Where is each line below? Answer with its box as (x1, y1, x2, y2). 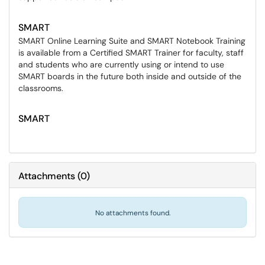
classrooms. (18, 83, 63, 93)
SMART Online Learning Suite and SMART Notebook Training (18, 35, 245, 46)
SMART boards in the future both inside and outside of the (18, 71, 241, 82)
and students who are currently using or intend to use (18, 59, 224, 70)
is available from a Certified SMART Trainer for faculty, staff (18, 47, 244, 58)
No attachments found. (95, 208, 170, 218)
